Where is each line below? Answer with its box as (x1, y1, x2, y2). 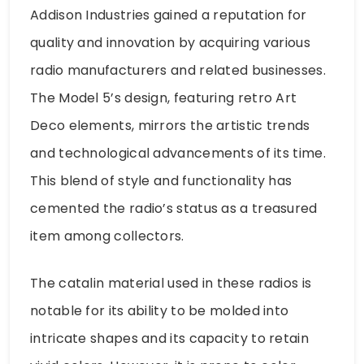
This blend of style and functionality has (30, 171, 292, 191)
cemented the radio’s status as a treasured (30, 199, 318, 219)
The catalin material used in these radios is (30, 274, 312, 293)
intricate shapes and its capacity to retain (30, 329, 309, 349)
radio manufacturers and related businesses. (30, 61, 326, 80)
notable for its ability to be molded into (30, 301, 289, 321)
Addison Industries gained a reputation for (30, 6, 307, 25)
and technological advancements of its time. (30, 144, 326, 163)
